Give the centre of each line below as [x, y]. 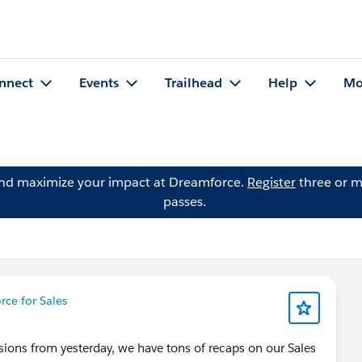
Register [271, 182]
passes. [184, 202]
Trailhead [194, 83]
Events [99, 83]
